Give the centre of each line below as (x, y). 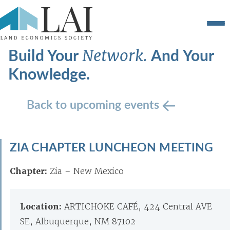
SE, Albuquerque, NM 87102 (78, 221)
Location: (42, 207)
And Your (183, 55)
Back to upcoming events (94, 104)
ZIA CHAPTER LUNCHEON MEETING (112, 147)
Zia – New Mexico (87, 171)
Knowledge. (49, 73)
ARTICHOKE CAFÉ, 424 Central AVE (138, 206)
